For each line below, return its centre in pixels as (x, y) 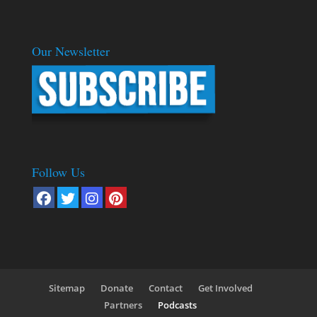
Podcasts (178, 305)
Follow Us (58, 172)
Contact (165, 288)
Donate (116, 288)
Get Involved (225, 288)
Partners (123, 305)
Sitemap (67, 288)
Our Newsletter (70, 51)
